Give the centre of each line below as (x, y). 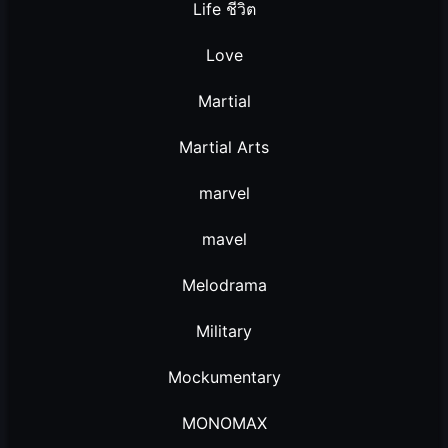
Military (224, 331)
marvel (224, 193)
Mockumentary (224, 377)
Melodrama (224, 285)
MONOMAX (224, 423)
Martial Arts (224, 147)
